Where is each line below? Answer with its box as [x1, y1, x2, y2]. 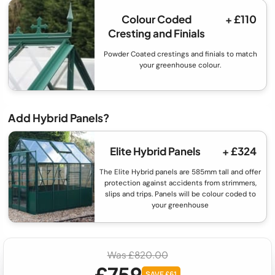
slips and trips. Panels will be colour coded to [104, 188, 256, 199]
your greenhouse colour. [139, 60, 222, 71]
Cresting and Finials [108, 26, 206, 41]
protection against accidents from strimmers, [104, 177, 257, 188]
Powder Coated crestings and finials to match [103, 49, 257, 60]
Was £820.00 [107, 248, 168, 260]
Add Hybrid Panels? [8, 111, 109, 125]
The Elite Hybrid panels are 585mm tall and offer [99, 166, 261, 177]
